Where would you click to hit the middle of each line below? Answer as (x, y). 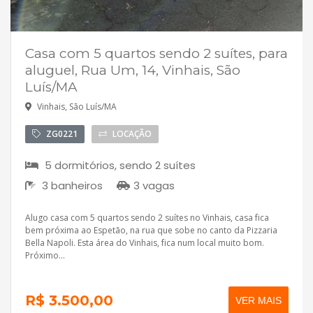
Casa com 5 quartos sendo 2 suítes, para (156, 54)
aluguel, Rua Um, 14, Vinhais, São (133, 71)
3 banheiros (71, 186)
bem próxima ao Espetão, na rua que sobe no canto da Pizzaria (151, 231)
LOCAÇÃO (131, 134)
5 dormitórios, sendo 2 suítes (119, 166)
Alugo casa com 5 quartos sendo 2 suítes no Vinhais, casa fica (147, 218)
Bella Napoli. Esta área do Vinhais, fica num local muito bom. (145, 243)
